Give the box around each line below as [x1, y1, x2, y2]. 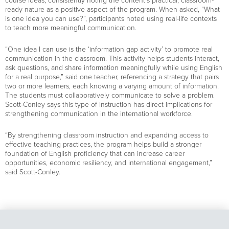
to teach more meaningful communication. [5, 24, 136, 32]
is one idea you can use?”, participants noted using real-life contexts [5, 14, 217, 23]
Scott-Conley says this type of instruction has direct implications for [5, 100, 212, 109]
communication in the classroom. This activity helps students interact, [5, 54, 219, 63]
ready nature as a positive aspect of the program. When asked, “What [5, 5, 220, 14]
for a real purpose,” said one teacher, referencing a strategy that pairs [5, 73, 219, 81]
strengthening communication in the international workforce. [5, 109, 193, 118]
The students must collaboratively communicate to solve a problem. [5, 91, 215, 100]
